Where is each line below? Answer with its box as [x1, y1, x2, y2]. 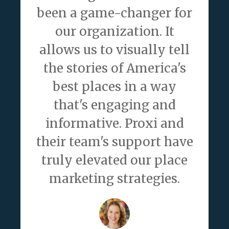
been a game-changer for [37, 5, 192, 21]
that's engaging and [53, 97, 176, 113]
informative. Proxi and [45, 116, 184, 132]
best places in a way [53, 79, 176, 95]
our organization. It [55, 24, 174, 40]
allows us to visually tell [39, 42, 190, 58]
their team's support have [36, 134, 193, 150]
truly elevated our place [41, 152, 188, 169]
